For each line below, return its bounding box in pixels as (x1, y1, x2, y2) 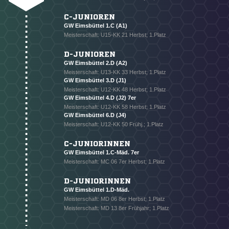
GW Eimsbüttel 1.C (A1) (64, 22, 127, 29)
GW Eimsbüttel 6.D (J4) (64, 112, 126, 118)
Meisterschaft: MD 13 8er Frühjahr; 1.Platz (64, 205, 169, 211)
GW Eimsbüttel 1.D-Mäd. (64, 187, 129, 193)
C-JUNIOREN (64, 13, 115, 20)
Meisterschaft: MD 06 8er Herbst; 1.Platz (64, 196, 165, 202)
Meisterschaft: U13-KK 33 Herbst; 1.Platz (64, 69, 166, 75)
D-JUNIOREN (64, 51, 116, 58)
